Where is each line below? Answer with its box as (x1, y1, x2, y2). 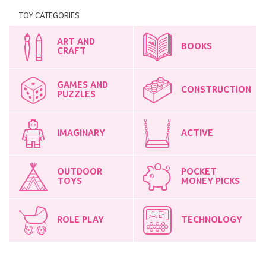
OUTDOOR (57, 167, 102, 177)
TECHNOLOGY (180, 215, 242, 225)
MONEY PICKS (180, 176, 240, 186)
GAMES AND (57, 80, 108, 90)
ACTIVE (180, 128, 213, 138)
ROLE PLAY (57, 215, 104, 225)
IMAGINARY (57, 128, 105, 138)
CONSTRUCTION (180, 85, 251, 95)
